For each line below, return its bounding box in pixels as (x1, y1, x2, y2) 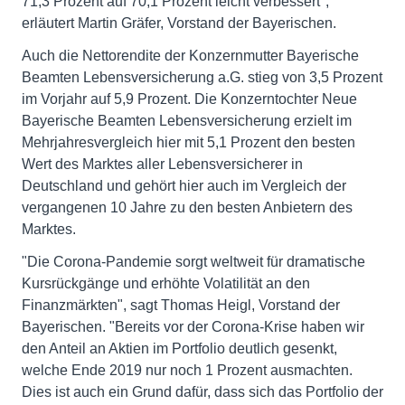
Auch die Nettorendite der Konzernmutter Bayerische (22, 48, 359, 63)
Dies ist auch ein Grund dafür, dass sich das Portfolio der (22, 384, 383, 400)
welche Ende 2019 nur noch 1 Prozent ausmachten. (22, 363, 353, 378)
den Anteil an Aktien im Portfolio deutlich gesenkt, (22, 341, 337, 356)
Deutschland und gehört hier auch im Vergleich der (22, 178, 346, 193)
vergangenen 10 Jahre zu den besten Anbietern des (22, 200, 353, 215)
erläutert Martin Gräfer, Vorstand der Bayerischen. (22, 15, 336, 31)
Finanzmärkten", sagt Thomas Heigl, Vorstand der (22, 297, 340, 313)
